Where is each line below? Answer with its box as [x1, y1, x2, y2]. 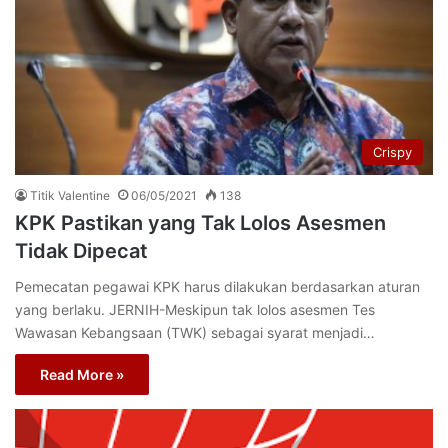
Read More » [40, 365, 124, 383]
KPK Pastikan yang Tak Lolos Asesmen [15, 210, 386, 235]
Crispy [373, 143, 412, 160]
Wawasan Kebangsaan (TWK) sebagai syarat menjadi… [15, 323, 375, 341]
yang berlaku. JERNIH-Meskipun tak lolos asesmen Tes [15, 300, 375, 318]
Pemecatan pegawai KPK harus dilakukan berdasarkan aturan [15, 277, 420, 295]
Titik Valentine [30, 187, 110, 203]
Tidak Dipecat [15, 238, 148, 263]
